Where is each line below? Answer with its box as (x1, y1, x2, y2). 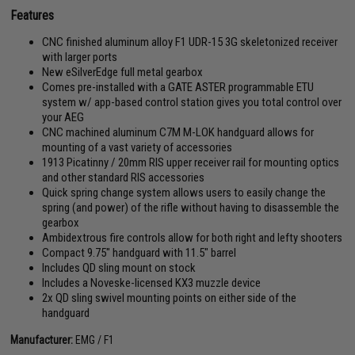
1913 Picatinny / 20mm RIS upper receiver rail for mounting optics (42, 155, 340, 170)
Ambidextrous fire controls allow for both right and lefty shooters (42, 231, 343, 245)
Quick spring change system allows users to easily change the (42, 185, 326, 200)
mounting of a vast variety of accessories (42, 140, 233, 155)
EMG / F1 (73, 334, 115, 346)
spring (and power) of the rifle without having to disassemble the (42, 200, 340, 215)
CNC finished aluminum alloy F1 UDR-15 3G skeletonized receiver (42, 35, 338, 49)
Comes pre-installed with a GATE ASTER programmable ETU (42, 80, 315, 94)
